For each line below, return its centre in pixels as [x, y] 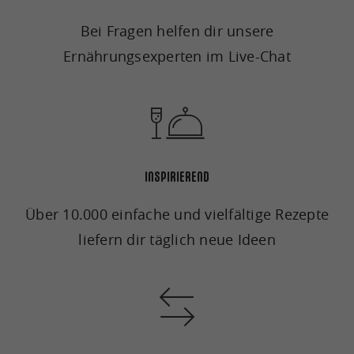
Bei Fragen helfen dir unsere [177, 31]
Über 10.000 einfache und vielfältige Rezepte [177, 214]
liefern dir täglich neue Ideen [177, 239]
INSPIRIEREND [177, 177]
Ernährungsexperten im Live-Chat [177, 56]
